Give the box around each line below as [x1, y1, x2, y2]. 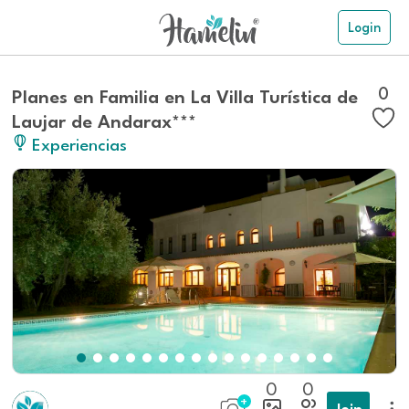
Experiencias [32, 132, 128, 154]
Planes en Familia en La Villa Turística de [12, 84, 359, 107]
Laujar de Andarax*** [12, 109, 197, 131]
